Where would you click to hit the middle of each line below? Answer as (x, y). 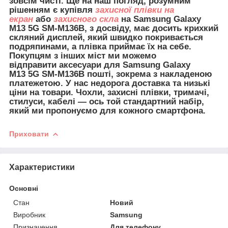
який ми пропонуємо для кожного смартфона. (107, 110)
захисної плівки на (135, 10)
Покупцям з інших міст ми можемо (83, 55)
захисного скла (86, 19)
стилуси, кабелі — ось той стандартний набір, (107, 101)
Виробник (29, 215)
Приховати (29, 134)
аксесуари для (91, 65)
